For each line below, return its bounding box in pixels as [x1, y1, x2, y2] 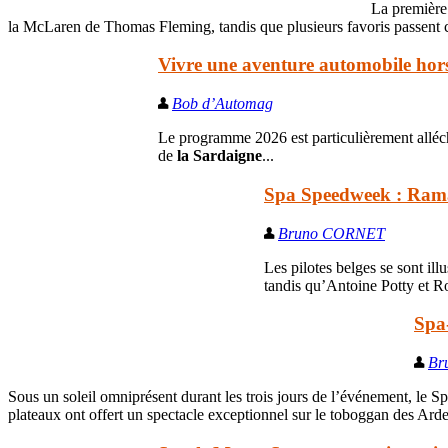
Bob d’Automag [172, 95, 273, 113]
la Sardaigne [177, 147, 262, 165]
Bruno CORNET [278, 224, 385, 242]
